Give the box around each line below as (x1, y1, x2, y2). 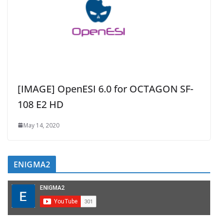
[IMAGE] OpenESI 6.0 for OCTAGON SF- (18, 82, 193, 95)
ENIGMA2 (14, 159, 51, 170)
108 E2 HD (18, 97, 64, 111)
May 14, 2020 (23, 121, 59, 129)
